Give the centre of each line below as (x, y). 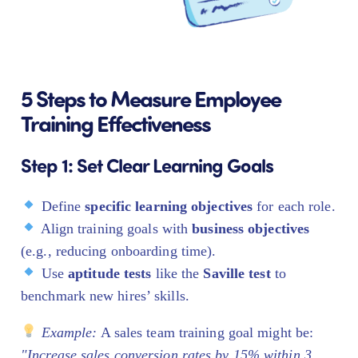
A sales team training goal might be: (205, 332)
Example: (69, 332)
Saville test (237, 273)
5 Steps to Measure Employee (151, 97)
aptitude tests (110, 273)
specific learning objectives (169, 206)
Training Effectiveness (115, 122)
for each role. (294, 206)
